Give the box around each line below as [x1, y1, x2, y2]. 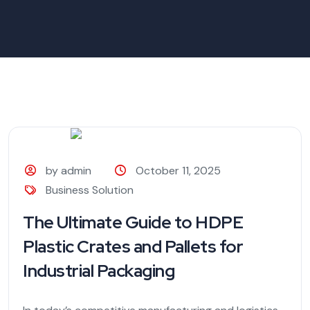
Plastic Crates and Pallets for [23, 235, 243, 258]
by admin [46, 163, 92, 178]
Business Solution [46, 182, 134, 197]
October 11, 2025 [135, 163, 221, 178]
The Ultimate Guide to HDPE [23, 210, 243, 234]
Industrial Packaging [23, 259, 174, 282]
